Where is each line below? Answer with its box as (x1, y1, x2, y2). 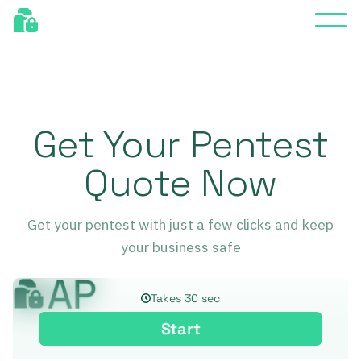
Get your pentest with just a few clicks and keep (27, 214, 334, 234)
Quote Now (84, 159, 277, 207)
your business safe (120, 237, 241, 256)
